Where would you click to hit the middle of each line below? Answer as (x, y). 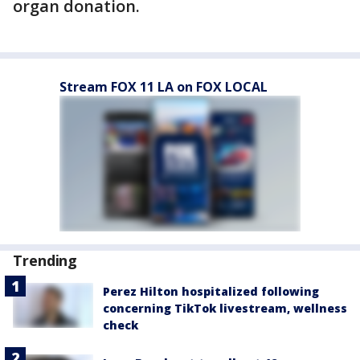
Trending (45, 260)
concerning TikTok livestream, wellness (225, 308)
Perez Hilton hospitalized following (211, 291)
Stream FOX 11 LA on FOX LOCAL (164, 87)
